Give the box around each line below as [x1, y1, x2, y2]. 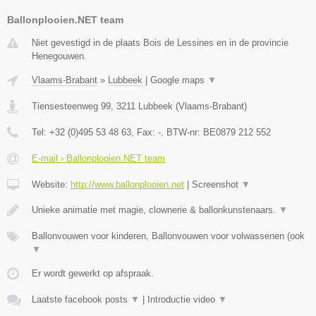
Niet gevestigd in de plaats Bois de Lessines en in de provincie [32, 37, 288, 49]
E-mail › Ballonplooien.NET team [32, 153, 165, 164]
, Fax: [131, 127, 158, 138]
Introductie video [147, 294, 218, 305]
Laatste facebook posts [32, 294, 130, 305]
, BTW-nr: [161, 127, 203, 138]
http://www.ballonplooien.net [71, 179, 184, 190]
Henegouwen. [32, 51, 87, 62]
